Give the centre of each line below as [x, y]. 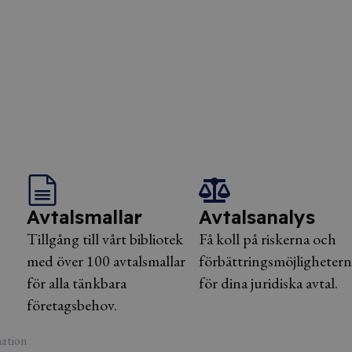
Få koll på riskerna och [267, 239]
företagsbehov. [72, 305]
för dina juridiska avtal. [268, 283]
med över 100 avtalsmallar [106, 261]
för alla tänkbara [77, 283]
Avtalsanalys [257, 217]
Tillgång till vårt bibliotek [105, 239]
